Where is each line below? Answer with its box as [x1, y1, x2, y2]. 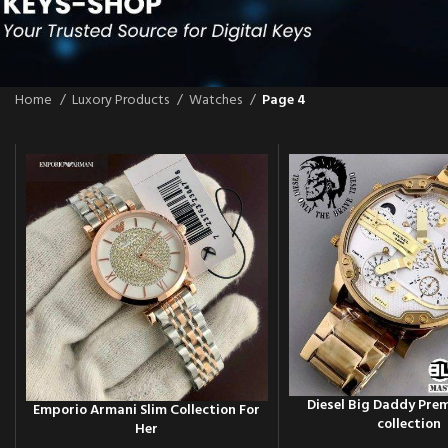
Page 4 [262, 88, 306, 112]
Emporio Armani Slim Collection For [33, 399, 261, 423]
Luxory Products [72, 88, 172, 112]
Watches [189, 88, 245, 112]
